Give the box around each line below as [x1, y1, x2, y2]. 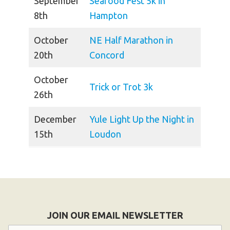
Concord [89, 50, 124, 61]
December [34, 114, 76, 125]
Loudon [89, 129, 121, 140]
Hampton [89, 10, 128, 21]
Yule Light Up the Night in [89, 114, 194, 125]
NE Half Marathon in [89, 35, 173, 46]
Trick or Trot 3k [89, 82, 153, 92]
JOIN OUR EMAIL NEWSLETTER [47, 210, 183, 221]
